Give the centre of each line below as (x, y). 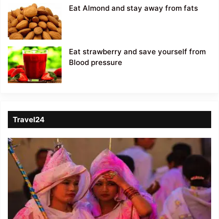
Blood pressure (96, 63)
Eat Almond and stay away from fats (133, 8)
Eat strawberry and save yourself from (137, 52)
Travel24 (29, 120)
